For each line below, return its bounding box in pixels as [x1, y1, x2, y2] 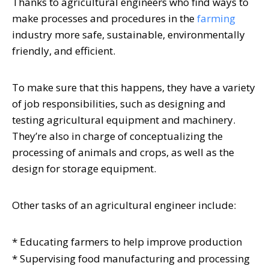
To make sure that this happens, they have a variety [12, 80, 255, 94]
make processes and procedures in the [12, 11, 197, 25]
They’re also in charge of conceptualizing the [12, 128, 223, 143]
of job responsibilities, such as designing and [12, 96, 226, 110]
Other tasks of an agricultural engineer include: [12, 198, 236, 212]
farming [197, 11, 235, 25]
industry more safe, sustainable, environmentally [12, 27, 245, 41]
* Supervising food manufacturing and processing [12, 251, 250, 265]
